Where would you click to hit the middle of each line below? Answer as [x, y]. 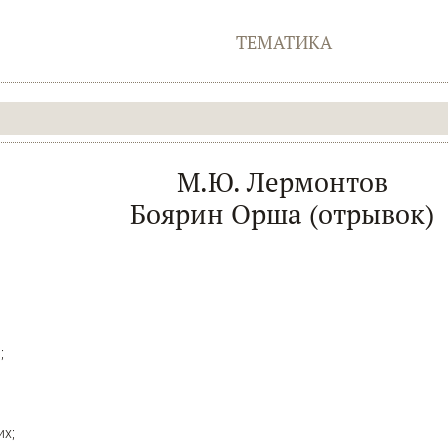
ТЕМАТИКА [283, 42]
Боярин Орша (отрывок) [282, 214]
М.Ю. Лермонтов [282, 182]
